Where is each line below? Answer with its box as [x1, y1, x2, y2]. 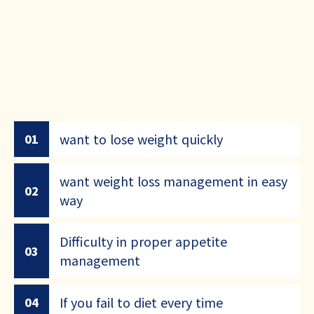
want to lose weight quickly [60, 129, 223, 148]
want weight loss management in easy [60, 171, 287, 190]
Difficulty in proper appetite [60, 232, 227, 251]
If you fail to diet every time [60, 292, 223, 311]
